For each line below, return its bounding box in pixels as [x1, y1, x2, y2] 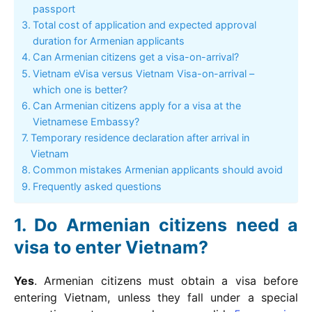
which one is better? [32, 84, 127, 95]
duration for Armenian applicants [32, 35, 185, 47]
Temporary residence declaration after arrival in [30, 132, 249, 143]
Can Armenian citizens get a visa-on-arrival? [32, 51, 239, 63]
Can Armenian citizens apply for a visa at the [32, 100, 241, 111]
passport [32, 3, 75, 15]
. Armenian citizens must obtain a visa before [34, 274, 298, 288]
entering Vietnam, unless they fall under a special [14, 290, 298, 304]
